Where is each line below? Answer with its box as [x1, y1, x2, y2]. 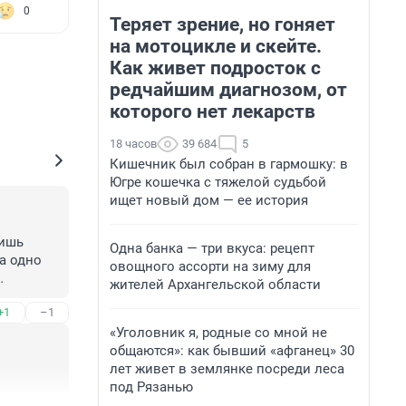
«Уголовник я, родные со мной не [110, 324, 327, 341]
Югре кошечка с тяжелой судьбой [110, 174, 326, 190]
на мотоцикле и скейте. [110, 35, 322, 57]
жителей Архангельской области [110, 276, 321, 293]
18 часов [110, 137, 157, 150]
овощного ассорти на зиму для [110, 258, 311, 275]
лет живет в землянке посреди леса [110, 361, 344, 377]
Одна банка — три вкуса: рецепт [110, 240, 314, 256]
